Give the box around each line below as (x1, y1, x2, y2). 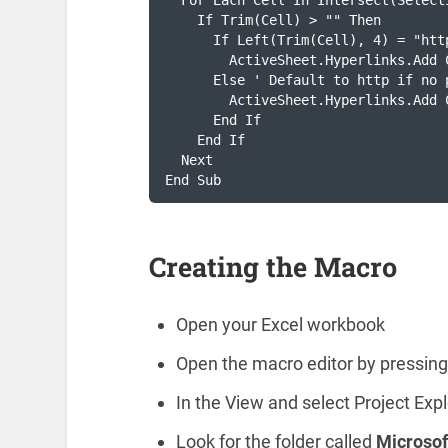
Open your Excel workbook (175, 314, 385, 336)
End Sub (165, 172, 222, 189)
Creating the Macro (148, 249, 397, 285)
